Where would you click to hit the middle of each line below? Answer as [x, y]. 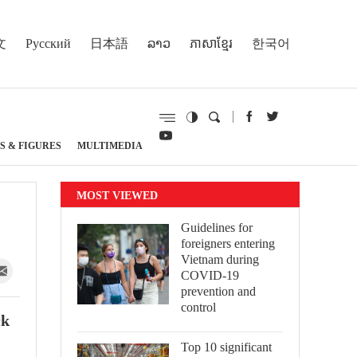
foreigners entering [228, 243]
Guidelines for [217, 228]
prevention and [218, 291]
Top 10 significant [226, 347]
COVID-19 [210, 275]
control [198, 307]
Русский [48, 43]
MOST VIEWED [117, 195]
